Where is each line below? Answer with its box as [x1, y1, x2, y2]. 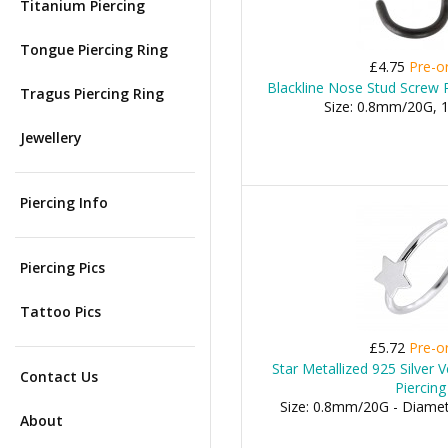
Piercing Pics [20, 258, 105, 277]
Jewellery [20, 128, 82, 147]
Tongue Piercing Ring [20, 40, 168, 59]
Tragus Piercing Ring [20, 84, 164, 103]
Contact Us [20, 367, 98, 386]
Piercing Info [20, 193, 108, 212]
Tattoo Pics [20, 302, 101, 321]
